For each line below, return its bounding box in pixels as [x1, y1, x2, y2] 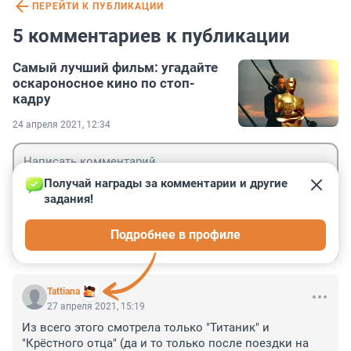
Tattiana [47, 286, 80, 298]
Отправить [255, 230, 318, 246]
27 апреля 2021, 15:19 [47, 301, 145, 313]
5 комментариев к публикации [13, 25, 290, 48]
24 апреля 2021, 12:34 [13, 119, 110, 131]
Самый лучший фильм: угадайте [13, 60, 218, 76]
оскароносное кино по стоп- [13, 75, 195, 92]
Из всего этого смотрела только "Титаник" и [22, 320, 270, 335]
